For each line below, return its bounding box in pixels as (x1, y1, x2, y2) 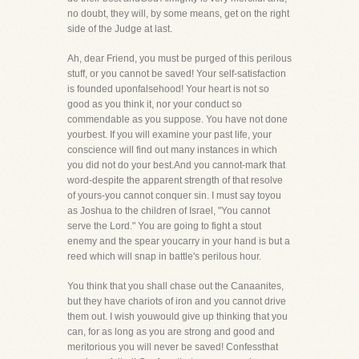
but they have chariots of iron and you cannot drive (67, 296, 286, 307)
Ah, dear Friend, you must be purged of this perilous (67, 53, 292, 64)
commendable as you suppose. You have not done (67, 114, 288, 125)
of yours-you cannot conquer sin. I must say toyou (67, 190, 281, 201)
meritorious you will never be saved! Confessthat (67, 341, 278, 353)
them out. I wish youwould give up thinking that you (67, 311, 288, 322)
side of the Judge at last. (67, 23, 172, 34)
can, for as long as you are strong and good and (67, 326, 275, 337)
